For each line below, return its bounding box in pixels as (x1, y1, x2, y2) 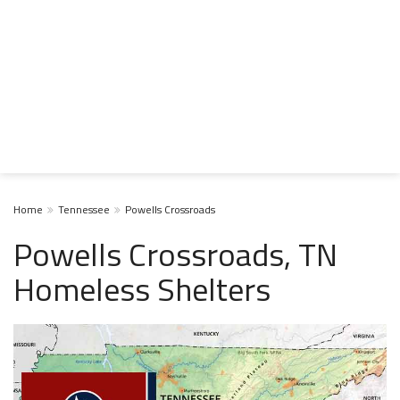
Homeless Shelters (13, 264, 271, 313)
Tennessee (58, 201, 110, 218)
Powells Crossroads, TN (13, 229, 337, 279)
